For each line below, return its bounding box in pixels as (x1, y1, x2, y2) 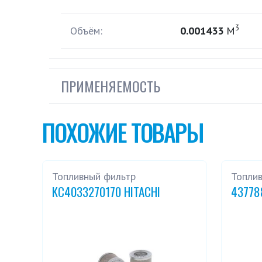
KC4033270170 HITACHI (52, 182, 160, 201)
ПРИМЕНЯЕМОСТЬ (61, 75, 160, 96)
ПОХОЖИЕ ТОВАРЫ (42, 115, 204, 150)
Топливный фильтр (52, 170, 136, 183)
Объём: (70, 24, 102, 37)
